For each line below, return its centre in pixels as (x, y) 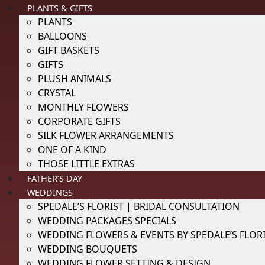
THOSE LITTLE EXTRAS (86, 164)
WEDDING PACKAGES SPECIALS (107, 221)
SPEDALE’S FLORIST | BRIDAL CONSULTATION (139, 206)
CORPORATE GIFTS (79, 121)
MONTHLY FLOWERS (83, 107)
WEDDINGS (50, 193)
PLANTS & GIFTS (60, 8)
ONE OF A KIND (72, 150)
